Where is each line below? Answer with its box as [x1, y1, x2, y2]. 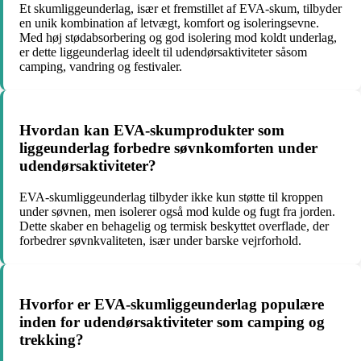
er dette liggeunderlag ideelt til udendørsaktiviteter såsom [19, 45, 307, 60]
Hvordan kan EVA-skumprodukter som [19, 122, 284, 139]
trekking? [19, 330, 84, 348]
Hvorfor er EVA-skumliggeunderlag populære [19, 295, 324, 313]
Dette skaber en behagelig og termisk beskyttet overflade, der [19, 218, 329, 233]
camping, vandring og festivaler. [19, 60, 182, 74]
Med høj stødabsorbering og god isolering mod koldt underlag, [19, 31, 337, 45]
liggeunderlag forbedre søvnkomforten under [19, 139, 317, 157]
